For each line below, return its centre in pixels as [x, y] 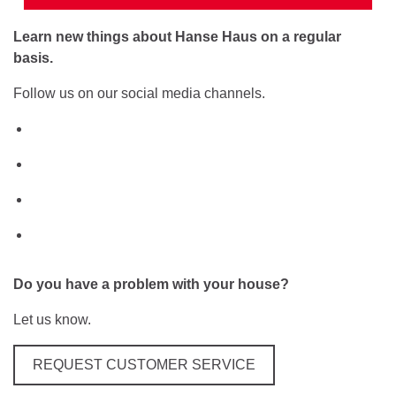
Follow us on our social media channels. [139, 93]
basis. [33, 57]
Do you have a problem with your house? [151, 284]
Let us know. [52, 319]
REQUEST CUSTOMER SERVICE [144, 364]
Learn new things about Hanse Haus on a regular [177, 36]
